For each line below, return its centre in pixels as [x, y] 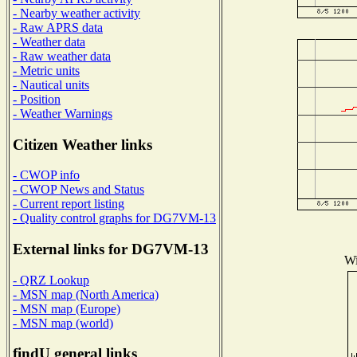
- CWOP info [46, 175]
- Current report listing [69, 204]
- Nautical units [51, 84]
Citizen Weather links [82, 144]
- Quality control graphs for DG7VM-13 [114, 218]
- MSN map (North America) [86, 294]
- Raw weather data [62, 56]
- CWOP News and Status [78, 190]
